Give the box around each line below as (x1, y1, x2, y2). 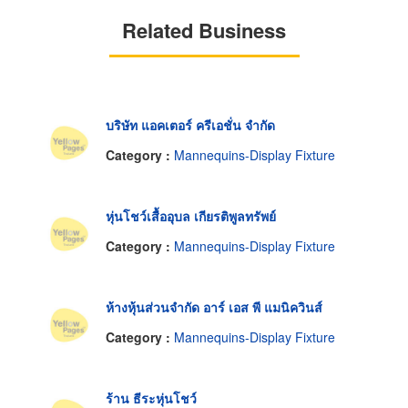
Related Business (122, 15, 286, 45)
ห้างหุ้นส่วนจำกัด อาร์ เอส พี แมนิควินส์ (106, 297, 322, 316)
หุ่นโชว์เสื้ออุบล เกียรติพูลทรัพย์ (106, 206, 276, 225)
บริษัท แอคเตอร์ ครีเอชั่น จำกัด (106, 115, 275, 134)
